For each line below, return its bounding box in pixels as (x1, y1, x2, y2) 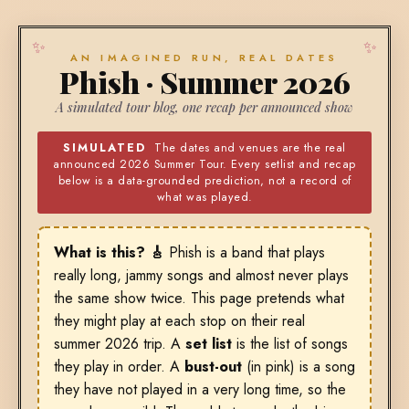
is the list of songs (232, 332, 348, 354)
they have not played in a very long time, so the (54, 378, 346, 400)
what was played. (156, 188, 253, 205)
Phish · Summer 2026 (58, 62, 351, 102)
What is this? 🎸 (54, 241, 164, 263)
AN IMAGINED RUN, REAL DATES (70, 50, 339, 65)
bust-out (184, 355, 242, 377)
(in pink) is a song (242, 355, 355, 377)
